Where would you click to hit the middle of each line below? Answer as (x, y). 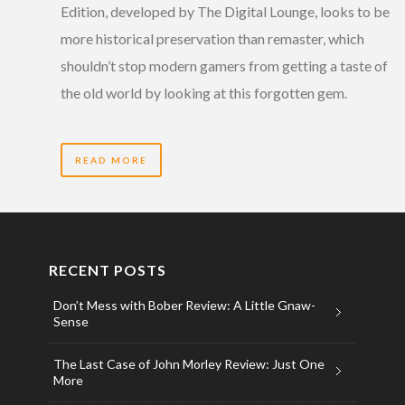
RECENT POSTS (107, 269)
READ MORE (111, 160)
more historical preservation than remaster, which (212, 38)
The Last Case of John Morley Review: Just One (188, 363)
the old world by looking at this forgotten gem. (204, 92)
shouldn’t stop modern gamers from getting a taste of (224, 65)
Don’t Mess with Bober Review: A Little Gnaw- (184, 305)
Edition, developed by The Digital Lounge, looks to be (225, 11)
